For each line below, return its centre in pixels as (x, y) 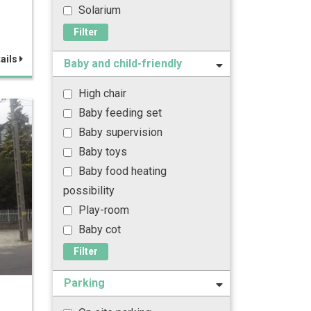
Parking (84, 283)
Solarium (98, 10)
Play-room (102, 210)
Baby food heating (121, 171)
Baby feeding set (119, 113)
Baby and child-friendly (123, 64)
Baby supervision (119, 132)
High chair (101, 93)
